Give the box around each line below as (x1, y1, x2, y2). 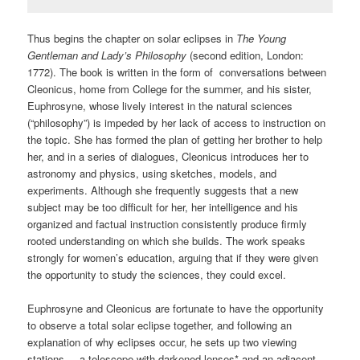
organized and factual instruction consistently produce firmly (27, 215, 308, 231)
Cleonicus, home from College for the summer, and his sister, (27, 80, 313, 96)
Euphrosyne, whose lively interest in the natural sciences (27, 97, 293, 113)
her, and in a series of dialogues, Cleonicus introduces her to (27, 148, 309, 164)
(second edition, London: (186, 47, 305, 63)
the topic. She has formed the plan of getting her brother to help (27, 131, 323, 147)
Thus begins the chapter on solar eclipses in (27, 30, 237, 46)
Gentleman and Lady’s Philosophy (27, 47, 187, 63)
